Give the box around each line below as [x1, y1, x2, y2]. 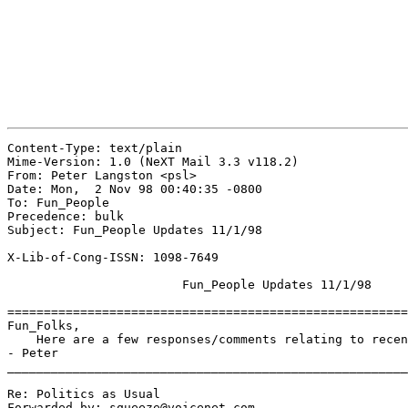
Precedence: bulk [7, 209, 124, 224]
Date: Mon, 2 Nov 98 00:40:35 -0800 [7, 182, 262, 197]
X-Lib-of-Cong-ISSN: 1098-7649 [7, 250, 219, 265]
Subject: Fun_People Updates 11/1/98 [7, 223, 262, 238]
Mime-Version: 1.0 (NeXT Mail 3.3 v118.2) [7, 155, 299, 169]
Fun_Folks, [7, 319, 80, 333]
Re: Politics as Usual [7, 387, 160, 402]
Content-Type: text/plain [7, 141, 182, 156]
